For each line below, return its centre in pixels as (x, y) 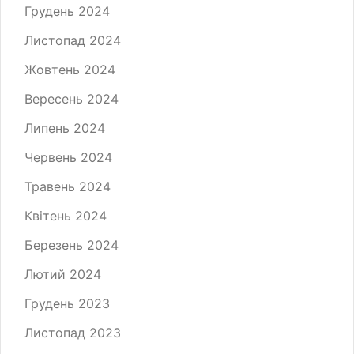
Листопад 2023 (73, 333)
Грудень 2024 (67, 11)
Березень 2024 (72, 245)
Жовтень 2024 (70, 70)
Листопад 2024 (73, 40)
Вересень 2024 (72, 99)
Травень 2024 (68, 186)
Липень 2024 (65, 128)
